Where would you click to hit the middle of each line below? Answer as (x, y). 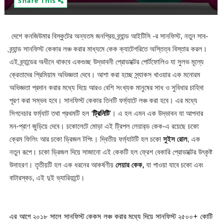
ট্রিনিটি (101, 113)
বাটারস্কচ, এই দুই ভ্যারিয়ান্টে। (49, 178)
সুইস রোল (175, 139)
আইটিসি (141, 36)
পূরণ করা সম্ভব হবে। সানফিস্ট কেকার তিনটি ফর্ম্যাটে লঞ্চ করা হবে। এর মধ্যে (103, 101)
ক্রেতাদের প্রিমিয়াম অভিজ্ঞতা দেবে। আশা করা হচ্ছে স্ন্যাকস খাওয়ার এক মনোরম (105, 75)
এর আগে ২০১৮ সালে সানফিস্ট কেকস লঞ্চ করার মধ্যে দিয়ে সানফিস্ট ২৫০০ (101, 217)
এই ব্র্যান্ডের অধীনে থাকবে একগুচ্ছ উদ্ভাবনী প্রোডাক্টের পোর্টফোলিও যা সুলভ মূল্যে (106, 62)
